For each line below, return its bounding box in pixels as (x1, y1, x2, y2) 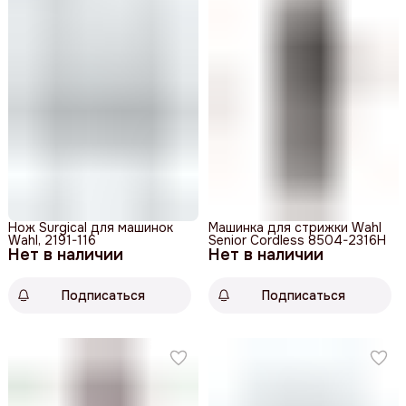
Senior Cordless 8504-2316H (208, 231, 386, 248)
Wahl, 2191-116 (8, 231, 96, 248)
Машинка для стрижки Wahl (208, 218, 382, 236)
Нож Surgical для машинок (8, 218, 173, 236)
